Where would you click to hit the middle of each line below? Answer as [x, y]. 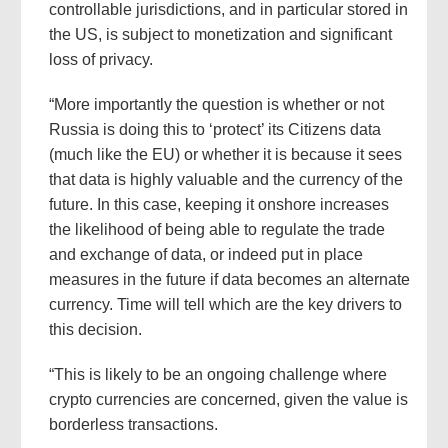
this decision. [95, 330]
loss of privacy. [100, 60]
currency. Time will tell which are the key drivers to [225, 305]
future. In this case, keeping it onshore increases [218, 205]
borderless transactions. [133, 425]
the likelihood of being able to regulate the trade [216, 230]
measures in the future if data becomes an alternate [229, 280]
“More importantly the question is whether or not [216, 105]
